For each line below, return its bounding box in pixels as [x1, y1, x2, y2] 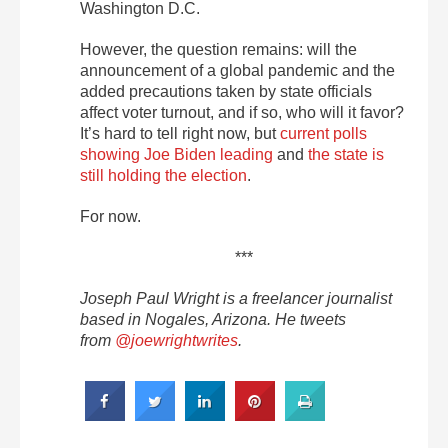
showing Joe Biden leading [80, 145, 273, 163]
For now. [80, 207, 141, 225]
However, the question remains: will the [80, 40, 357, 58]
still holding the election [80, 166, 247, 184]
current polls [280, 124, 367, 142]
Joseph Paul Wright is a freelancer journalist [80, 289, 392, 307]
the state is [308, 145, 384, 163]
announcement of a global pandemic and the [80, 61, 395, 79]
